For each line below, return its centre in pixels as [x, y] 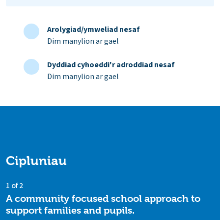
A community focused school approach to [103, 199]
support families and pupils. [70, 211]
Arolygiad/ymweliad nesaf [94, 30]
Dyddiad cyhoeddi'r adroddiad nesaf [111, 65]
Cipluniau [36, 161]
